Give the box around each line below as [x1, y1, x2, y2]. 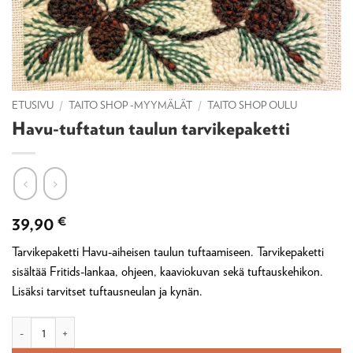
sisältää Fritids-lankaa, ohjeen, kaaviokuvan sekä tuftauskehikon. [12, 263, 323, 279]
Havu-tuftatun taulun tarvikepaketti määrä [11, 318, 208, 333]
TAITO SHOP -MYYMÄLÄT [69, 98, 193, 112]
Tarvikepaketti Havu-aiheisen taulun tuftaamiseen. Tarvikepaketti [12, 243, 324, 259]
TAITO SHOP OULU [207, 98, 298, 112]
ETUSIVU [12, 98, 54, 112]
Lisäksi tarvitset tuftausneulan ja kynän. [12, 283, 203, 299]
